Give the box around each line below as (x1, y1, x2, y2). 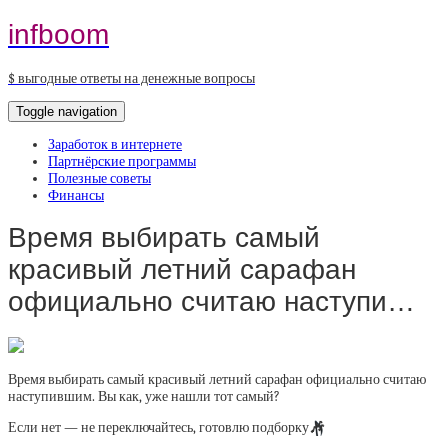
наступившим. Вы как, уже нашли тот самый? (8, 388, 280, 405)
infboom (8, 18, 109, 50)
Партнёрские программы (48, 152, 196, 170)
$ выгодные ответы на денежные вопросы (8, 69, 255, 87)
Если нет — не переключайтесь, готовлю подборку (8, 419, 309, 436)
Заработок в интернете (48, 135, 182, 153)
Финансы (48, 186, 104, 204)
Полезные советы (48, 169, 151, 187)
